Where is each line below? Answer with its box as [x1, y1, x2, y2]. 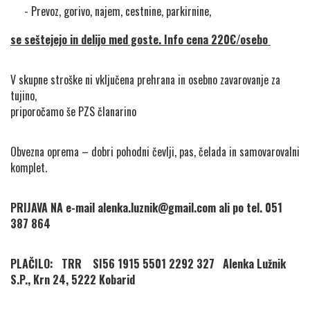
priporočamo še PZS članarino [10, 103, 136, 120]
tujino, [10, 87, 37, 104]
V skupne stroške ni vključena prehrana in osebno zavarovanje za [10, 71, 280, 89]
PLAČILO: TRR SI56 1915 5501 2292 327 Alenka [10, 255, 257, 273]
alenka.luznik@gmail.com [98, 199, 216, 217]
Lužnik [257, 255, 286, 273]
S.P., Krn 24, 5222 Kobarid [10, 271, 135, 289]
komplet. [10, 159, 50, 176]
